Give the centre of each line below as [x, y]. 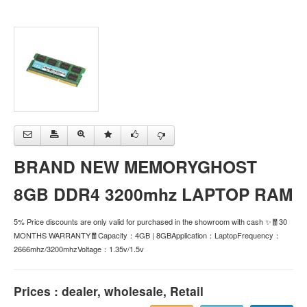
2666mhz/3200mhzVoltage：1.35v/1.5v [79, 249]
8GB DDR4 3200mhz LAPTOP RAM [153, 194]
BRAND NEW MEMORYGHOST [135, 167]
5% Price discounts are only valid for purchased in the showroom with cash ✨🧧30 [150, 222]
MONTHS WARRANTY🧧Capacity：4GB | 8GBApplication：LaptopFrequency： [147, 235]
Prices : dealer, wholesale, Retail [109, 291]
